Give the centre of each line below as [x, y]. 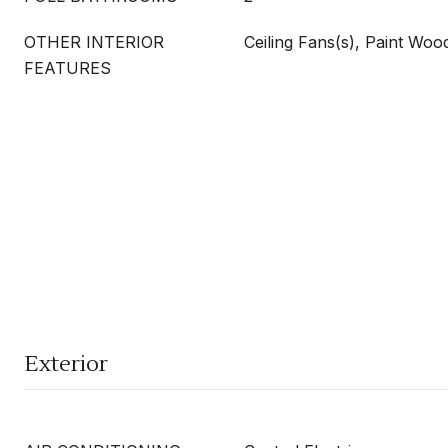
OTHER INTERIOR [94, 42]
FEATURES [67, 68]
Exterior [66, 364]
